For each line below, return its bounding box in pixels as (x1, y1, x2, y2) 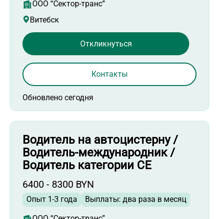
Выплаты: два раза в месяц (85, 195, 186, 204)
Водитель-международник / (22, 146, 175, 160)
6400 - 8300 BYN (22, 178, 94, 191)
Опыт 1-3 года (26, 195, 77, 204)
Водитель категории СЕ (22, 158, 152, 173)
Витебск (30, 15, 59, 25)
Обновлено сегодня (22, 93, 93, 103)
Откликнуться (80, 39, 132, 48)
